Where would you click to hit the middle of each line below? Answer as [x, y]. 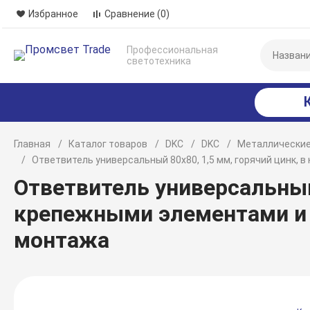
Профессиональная [173, 50]
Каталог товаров [108, 144]
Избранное [54, 14]
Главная [33, 144]
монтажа [62, 240]
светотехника [159, 61]
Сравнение [130, 14]
